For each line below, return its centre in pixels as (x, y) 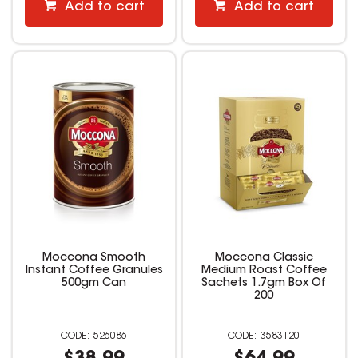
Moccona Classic (264, 258)
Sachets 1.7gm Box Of (264, 283)
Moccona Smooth (94, 258)
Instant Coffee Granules (94, 270)
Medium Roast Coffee (264, 270)
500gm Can (94, 283)
